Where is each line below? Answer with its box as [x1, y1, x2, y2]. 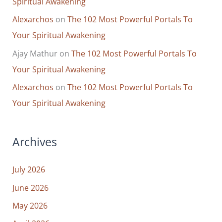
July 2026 [12, 164, 46, 175]
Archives [12, 134, 57, 150]
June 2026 [12, 181, 49, 193]
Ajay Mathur [12, 47, 58, 59]
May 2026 [12, 199, 48, 211]
